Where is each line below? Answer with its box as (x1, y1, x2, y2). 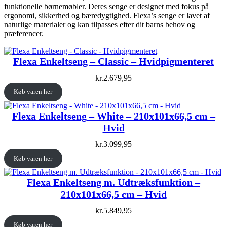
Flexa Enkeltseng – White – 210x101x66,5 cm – (12, 110, 215, 122)
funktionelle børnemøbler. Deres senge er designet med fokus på (4, 2, 209, 11)
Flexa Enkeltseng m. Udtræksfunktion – (27, 177, 200, 188)
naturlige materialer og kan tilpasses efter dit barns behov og (4, 20, 195, 29)
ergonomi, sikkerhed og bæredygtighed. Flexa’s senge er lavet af (4, 11, 210, 20)
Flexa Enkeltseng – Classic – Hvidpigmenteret (13, 55, 214, 67)
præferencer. (4, 29, 44, 38)
